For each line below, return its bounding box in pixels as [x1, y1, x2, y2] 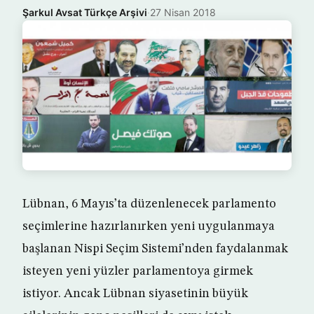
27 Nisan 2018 [150, 6, 216, 18]
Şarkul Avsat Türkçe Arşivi [22, 6, 147, 18]
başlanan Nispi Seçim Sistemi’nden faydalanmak [22, 243, 288, 256]
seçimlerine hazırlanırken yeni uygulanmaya [22, 220, 275, 233]
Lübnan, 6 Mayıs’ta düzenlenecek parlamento [22, 198, 276, 211]
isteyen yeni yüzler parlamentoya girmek [22, 265, 253, 278]
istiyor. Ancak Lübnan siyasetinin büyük [22, 287, 248, 301]
